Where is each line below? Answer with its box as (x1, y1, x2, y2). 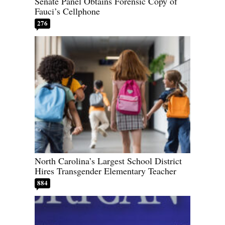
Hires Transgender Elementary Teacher (35, 164, 176, 177)
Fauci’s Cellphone (35, 5, 100, 18)
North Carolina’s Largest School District (35, 154, 182, 167)
